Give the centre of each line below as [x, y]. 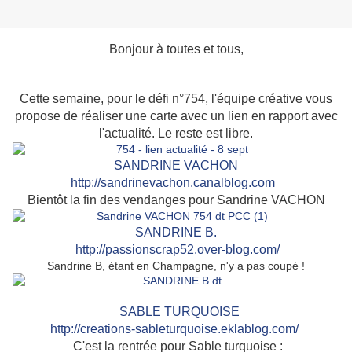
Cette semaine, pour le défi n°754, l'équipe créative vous [176, 99]
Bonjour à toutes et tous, [176, 49]
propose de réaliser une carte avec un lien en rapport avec [176, 116]
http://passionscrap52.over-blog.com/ [176, 250]
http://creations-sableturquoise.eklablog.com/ [174, 329]
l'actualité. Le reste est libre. [176, 134]
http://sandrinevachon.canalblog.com [173, 183]
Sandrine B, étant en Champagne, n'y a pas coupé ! [176, 266]
